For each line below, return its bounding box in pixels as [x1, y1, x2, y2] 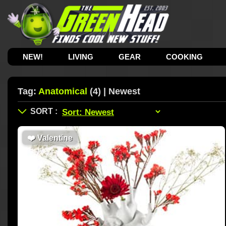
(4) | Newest [87, 86, 140, 96]
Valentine [35, 134, 73, 142]
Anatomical [38, 86, 87, 96]
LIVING [68, 52, 94, 61]
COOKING [166, 52, 203, 61]
